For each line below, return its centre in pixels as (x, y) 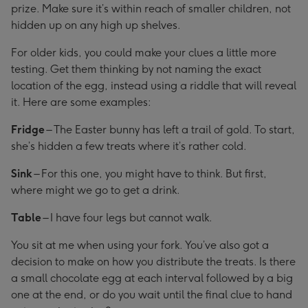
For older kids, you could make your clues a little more (144, 53)
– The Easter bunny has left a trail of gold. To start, (170, 130)
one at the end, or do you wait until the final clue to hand (152, 295)
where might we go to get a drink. (96, 190)
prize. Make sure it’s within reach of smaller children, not (151, 9)
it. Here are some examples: (81, 102)
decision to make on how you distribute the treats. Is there (153, 262)
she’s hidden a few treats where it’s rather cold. (129, 146)
